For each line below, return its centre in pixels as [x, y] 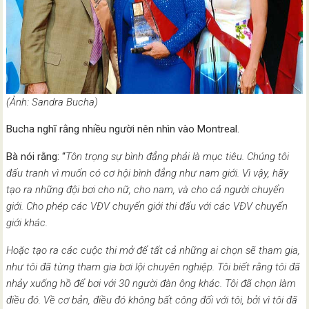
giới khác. [27, 222]
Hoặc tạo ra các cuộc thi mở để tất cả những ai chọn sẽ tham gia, [153, 250]
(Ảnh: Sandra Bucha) [52, 102]
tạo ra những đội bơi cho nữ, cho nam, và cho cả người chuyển [146, 189]
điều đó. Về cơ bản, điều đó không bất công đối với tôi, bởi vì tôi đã [152, 300]
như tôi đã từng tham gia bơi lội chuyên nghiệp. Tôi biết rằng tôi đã [153, 267]
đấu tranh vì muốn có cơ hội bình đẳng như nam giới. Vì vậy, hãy [148, 173]
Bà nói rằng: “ [36, 156]
